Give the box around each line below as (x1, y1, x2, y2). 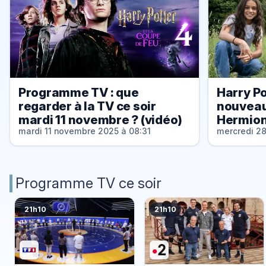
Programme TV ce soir (15, 174, 161, 192)
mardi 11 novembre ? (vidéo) (18, 112, 183, 128)
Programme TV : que (18, 85, 139, 100)
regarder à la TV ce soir (18, 99, 156, 114)
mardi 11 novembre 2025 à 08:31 (18, 126, 151, 137)
